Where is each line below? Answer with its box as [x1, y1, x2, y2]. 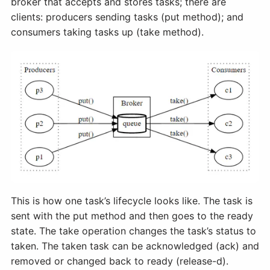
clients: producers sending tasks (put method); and [11, 10, 243, 23]
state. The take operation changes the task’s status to [11, 225, 256, 237]
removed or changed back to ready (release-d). [11, 255, 228, 268]
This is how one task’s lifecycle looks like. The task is [11, 195, 253, 207]
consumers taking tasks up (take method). [11, 25, 204, 38]
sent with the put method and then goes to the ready [11, 210, 253, 222]
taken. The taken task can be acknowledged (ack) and [11, 240, 259, 253]
